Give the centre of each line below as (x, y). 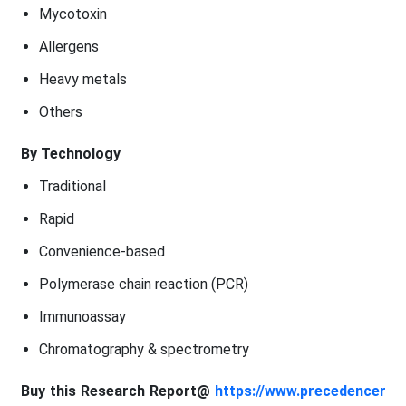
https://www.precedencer (300, 391)
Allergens (68, 46)
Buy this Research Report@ (117, 391)
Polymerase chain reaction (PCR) (143, 284)
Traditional (72, 186)
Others (60, 111)
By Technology (70, 153)
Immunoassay (82, 316)
